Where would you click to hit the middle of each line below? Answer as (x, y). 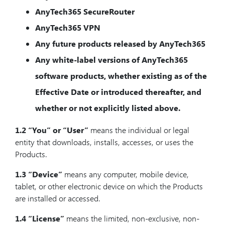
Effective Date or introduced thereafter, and (118, 92)
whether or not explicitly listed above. (108, 108)
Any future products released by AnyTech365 (120, 43)
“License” (46, 218)
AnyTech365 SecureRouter (85, 11)
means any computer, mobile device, (126, 174)
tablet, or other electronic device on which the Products (109, 186)
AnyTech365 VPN (68, 27)
